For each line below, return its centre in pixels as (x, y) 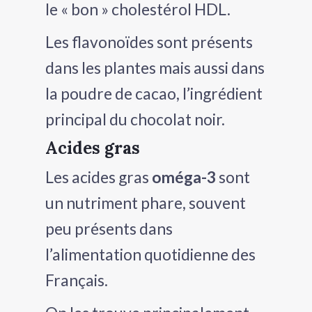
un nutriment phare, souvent (146, 202)
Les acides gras (99, 177)
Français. (77, 280)
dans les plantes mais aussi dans (155, 67)
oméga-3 (184, 177)
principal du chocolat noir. (135, 119)
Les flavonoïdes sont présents (149, 41)
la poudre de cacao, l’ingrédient (154, 93)
